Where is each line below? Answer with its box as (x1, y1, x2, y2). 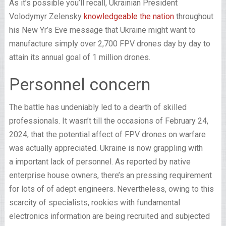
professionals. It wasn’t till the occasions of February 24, (9, 116, 208, 126)
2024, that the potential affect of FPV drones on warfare (9, 130, 206, 139)
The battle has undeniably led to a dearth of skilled (9, 102, 187, 112)
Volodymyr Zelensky (9, 12, 84, 21)
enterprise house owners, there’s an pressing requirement (9, 171, 212, 180)
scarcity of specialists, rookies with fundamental (9, 198, 180, 207)
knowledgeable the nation (83, 12, 174, 21)
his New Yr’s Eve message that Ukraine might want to (9, 25, 196, 35)
